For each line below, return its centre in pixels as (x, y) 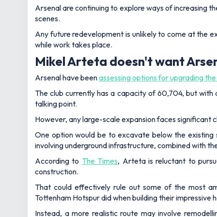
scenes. (47, 19)
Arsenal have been (67, 77)
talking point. (56, 103)
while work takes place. (74, 45)
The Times (100, 161)
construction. (57, 171)
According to (58, 161)
